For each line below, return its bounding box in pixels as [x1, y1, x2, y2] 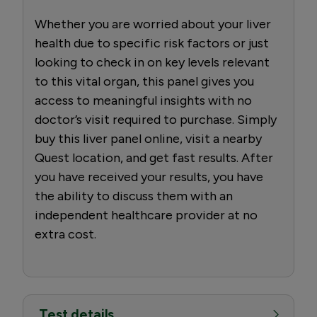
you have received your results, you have [35, 168, 263, 185]
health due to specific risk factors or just [35, 35, 269, 51]
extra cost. [35, 226, 96, 242]
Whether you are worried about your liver [35, 16, 271, 32]
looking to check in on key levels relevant [35, 54, 270, 70]
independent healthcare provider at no [35, 207, 258, 223]
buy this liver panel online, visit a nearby [35, 130, 262, 146]
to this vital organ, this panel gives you [35, 73, 254, 89]
